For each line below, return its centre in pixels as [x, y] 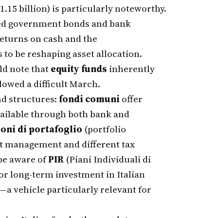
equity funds [79, 69]
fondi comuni [89, 99]
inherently [131, 69]
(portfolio [104, 129]
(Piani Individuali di [107, 159]
